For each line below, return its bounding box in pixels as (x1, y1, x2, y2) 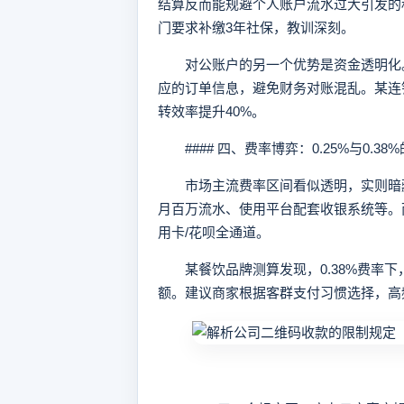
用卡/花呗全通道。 (158, 225, 270, 240)
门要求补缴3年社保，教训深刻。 (158, 20, 354, 35)
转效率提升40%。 (158, 104, 265, 119)
